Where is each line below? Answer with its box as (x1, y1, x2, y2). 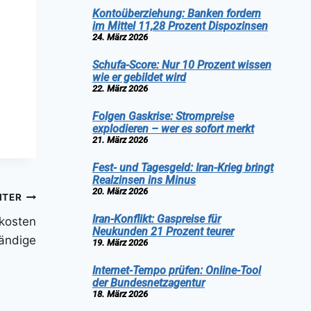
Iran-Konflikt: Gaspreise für (92, 212, 221, 226)
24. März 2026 (92, 31, 148, 42)
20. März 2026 (92, 185, 148, 196)
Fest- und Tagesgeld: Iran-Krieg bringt (92, 160, 274, 174)
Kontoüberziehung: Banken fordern (92, 6, 261, 20)
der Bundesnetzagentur (92, 276, 205, 289)
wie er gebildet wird (92, 70, 186, 84)
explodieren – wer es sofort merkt (92, 121, 254, 135)
